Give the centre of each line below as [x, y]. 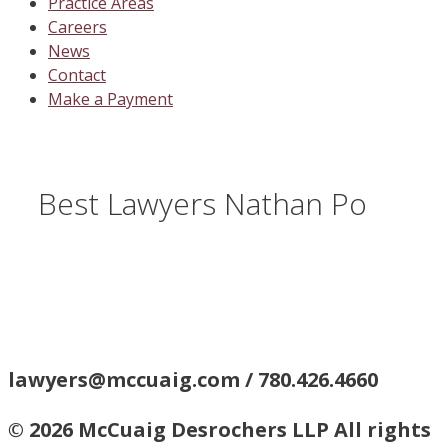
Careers [77, 26]
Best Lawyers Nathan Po [202, 204]
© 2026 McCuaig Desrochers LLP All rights [219, 430]
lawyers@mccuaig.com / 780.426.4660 [193, 380]
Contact [77, 74]
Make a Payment [110, 98]
